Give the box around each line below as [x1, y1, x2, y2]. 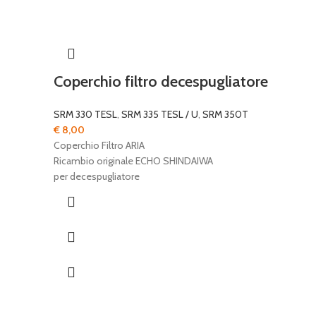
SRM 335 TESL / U [121, 108, 198, 121]
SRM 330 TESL [54, 108, 117, 121]
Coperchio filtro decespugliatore [54, 72, 268, 91]
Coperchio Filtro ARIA [54, 139, 145, 152]
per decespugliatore [54, 170, 140, 183]
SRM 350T [202, 108, 248, 121]
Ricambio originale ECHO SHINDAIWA [54, 154, 213, 167]
